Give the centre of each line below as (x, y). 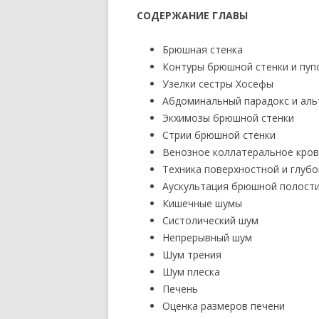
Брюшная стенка (203, 49)
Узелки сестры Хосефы (218, 84)
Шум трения (192, 255)
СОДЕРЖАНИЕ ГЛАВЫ (192, 15)
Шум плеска (191, 272)
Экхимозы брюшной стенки (228, 118)
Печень (180, 289)
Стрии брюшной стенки (219, 135)
